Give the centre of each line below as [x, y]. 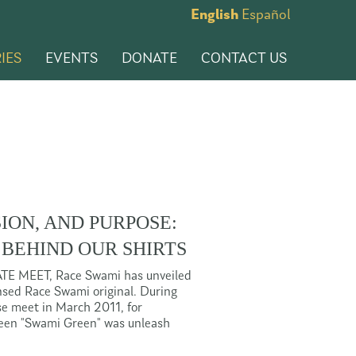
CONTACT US [244, 59]
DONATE [149, 59]
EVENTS [72, 59]
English [215, 15]
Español [266, 15]
